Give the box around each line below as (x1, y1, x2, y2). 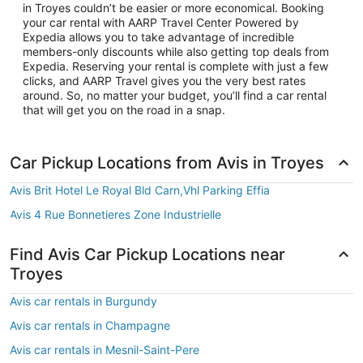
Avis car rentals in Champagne (10, 318, 170, 332)
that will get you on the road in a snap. (23, 103, 225, 117)
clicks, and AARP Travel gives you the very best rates (23, 74, 305, 88)
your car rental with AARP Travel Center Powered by (23, 15, 299, 29)
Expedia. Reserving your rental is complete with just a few (23, 59, 328, 73)
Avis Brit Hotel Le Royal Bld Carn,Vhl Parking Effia (10, 183, 270, 197)
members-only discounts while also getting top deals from (23, 45, 329, 58)
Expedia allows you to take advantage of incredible (23, 30, 294, 44)
